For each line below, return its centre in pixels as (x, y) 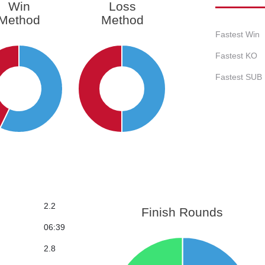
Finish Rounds (182, 212)
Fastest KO (236, 56)
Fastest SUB (239, 77)
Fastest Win (237, 35)
